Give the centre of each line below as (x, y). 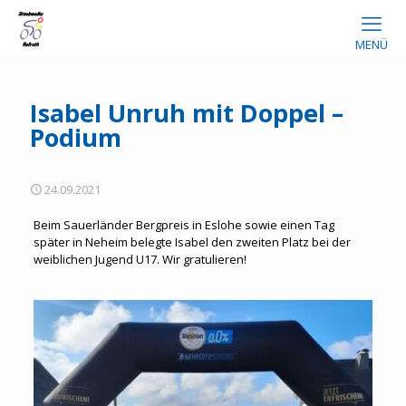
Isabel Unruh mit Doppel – (187, 113)
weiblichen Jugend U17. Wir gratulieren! (140, 259)
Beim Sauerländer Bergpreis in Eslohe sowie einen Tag (184, 225)
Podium (76, 137)
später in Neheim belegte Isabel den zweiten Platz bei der (192, 242)
